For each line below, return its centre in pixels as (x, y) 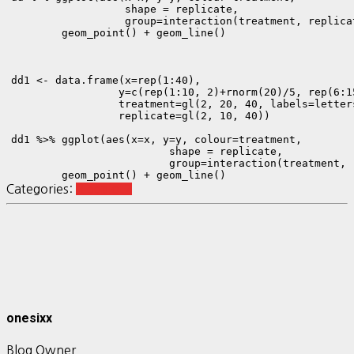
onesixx (29, 318)
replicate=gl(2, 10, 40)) (141, 116)
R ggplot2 (104, 189)
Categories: (41, 189)
